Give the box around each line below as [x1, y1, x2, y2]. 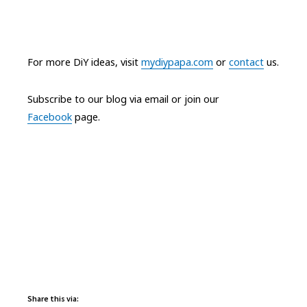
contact [229, 56, 264, 69]
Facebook [27, 110, 72, 124]
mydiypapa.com [141, 56, 213, 69]
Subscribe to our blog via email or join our [27, 93, 219, 106]
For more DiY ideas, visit [27, 56, 141, 69]
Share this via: [27, 293, 79, 304]
